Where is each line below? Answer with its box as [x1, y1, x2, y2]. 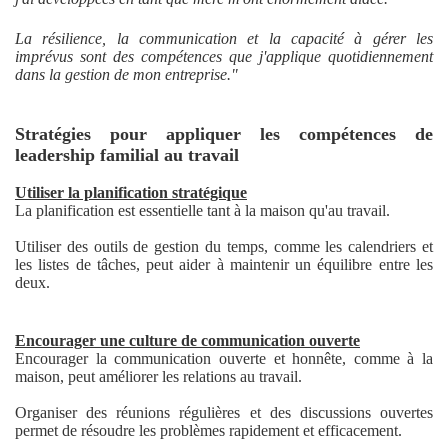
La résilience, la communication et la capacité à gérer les [15, 30, 433, 48]
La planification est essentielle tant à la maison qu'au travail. [15, 202, 390, 220]
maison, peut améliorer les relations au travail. [15, 368, 302, 386]
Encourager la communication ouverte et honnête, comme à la [15, 350, 433, 368]
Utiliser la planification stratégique [15, 184, 247, 202]
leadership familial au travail [15, 145, 239, 166]
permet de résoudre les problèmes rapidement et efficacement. [15, 422, 402, 440]
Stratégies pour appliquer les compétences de [15, 124, 433, 145]
